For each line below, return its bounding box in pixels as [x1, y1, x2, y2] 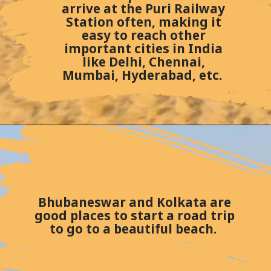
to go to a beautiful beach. [49, 220, 220, 237]
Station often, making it [65, 13, 221, 30]
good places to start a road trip [34, 206, 235, 224]
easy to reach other [81, 26, 206, 44]
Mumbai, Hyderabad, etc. [62, 66, 225, 83]
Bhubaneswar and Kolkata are [38, 193, 231, 211]
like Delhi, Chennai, [82, 53, 205, 70]
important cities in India [64, 39, 223, 57]
